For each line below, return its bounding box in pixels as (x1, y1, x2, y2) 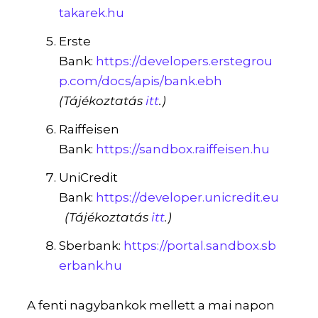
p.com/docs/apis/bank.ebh (59, 73, 223, 88)
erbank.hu (59, 258, 123, 273)
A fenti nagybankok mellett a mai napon (27, 298, 275, 313)
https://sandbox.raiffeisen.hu (96, 141, 270, 156)
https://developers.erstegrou (96, 53, 273, 68)
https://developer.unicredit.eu (96, 190, 280, 204)
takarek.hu (59, 6, 125, 21)
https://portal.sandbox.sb (124, 238, 277, 253)
